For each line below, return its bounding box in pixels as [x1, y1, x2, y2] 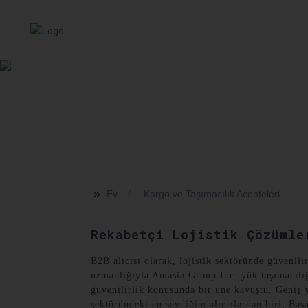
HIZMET [105, 23, 140, 36]
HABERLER [224, 23, 269, 36]
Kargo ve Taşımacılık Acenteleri [144, 188, 280, 199]
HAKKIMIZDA [159, 23, 214, 36]
